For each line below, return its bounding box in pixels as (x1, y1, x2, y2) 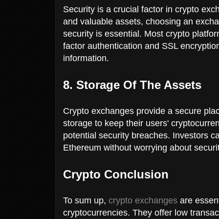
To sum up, (63, 195, 109, 205)
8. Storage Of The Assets (63, 78, 205, 91)
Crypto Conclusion (63, 167, 169, 181)
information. (63, 53, 111, 63)
